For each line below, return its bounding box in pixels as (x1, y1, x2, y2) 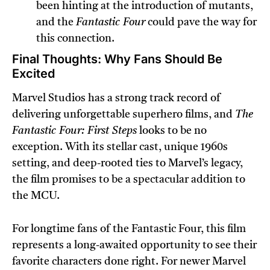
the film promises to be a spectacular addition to (12, 174, 245, 186)
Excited (12, 66, 55, 81)
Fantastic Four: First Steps (12, 125, 137, 137)
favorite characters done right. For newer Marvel (12, 256, 246, 268)
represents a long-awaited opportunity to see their (12, 240, 257, 251)
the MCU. (12, 190, 60, 202)
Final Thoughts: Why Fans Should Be (12, 52, 222, 67)
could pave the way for (145, 17, 257, 28)
